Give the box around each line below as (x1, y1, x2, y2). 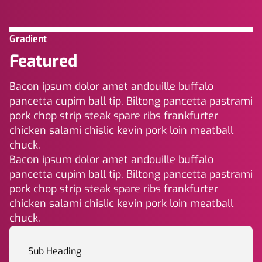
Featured (9, 50, 77, 72)
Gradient (9, 33, 47, 45)
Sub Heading (28, 245, 81, 257)
